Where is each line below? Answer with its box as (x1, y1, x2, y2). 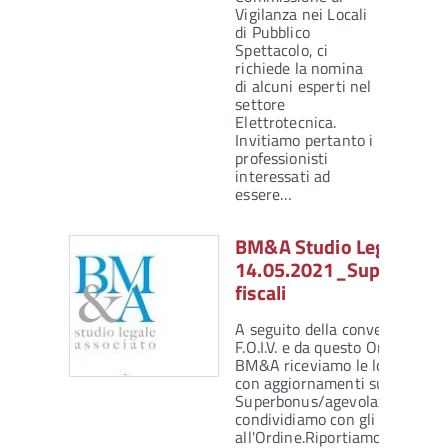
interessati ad (235, 164, 331, 189)
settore (235, 92, 286, 117)
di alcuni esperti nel (235, 74, 372, 99)
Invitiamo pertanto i (235, 128, 374, 153)
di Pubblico (235, 20, 310, 45)
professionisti (235, 146, 329, 171)
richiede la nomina (235, 56, 364, 81)
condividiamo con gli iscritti (235, 407, 425, 432)
